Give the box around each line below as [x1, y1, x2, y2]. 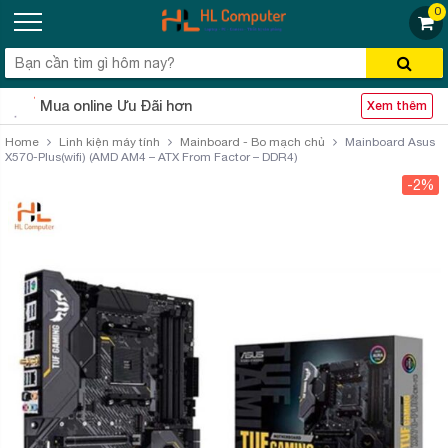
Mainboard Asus [345, 135, 435, 149]
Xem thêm [367, 98, 427, 113]
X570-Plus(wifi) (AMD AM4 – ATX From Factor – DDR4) [5, 150, 298, 164]
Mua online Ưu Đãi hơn [40, 97, 192, 114]
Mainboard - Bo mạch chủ [180, 135, 325, 149]
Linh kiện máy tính [59, 135, 160, 149]
